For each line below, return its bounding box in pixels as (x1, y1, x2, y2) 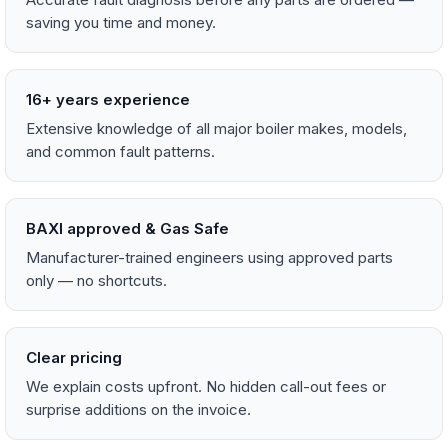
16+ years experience (26, 90, 190, 109)
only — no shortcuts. (26, 271, 167, 290)
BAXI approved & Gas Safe (26, 219, 229, 238)
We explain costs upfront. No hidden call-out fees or (26, 377, 386, 396)
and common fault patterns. (26, 142, 215, 161)
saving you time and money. (26, 13, 216, 32)
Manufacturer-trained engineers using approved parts (26, 248, 393, 267)
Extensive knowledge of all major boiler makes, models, (26, 119, 407, 138)
